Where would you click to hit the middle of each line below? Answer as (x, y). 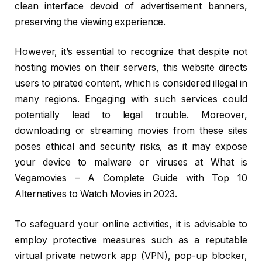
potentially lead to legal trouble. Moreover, (131, 115)
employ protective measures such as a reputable (131, 240)
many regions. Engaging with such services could (131, 99)
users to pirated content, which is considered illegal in (131, 84)
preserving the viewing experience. (90, 22)
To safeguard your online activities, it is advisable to (131, 224)
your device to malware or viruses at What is (131, 163)
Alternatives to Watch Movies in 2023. (96, 194)
